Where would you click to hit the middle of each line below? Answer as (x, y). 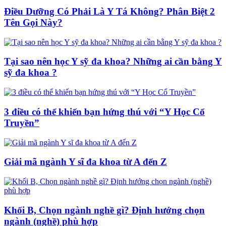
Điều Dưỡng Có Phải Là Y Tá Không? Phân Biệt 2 (109, 12)
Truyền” (22, 123)
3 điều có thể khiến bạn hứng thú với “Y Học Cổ (104, 111)
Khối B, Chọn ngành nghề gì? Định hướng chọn (104, 210)
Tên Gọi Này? (33, 23)
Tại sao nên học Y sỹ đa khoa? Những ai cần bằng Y (113, 62)
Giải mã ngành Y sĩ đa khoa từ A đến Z (86, 162)
